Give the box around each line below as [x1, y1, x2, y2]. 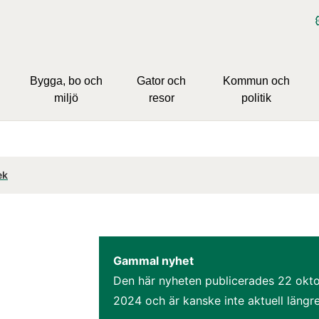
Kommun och [222, 74, 290, 87]
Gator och [137, 74, 187, 87]
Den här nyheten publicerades [113, 273, 278, 288]
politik [241, 91, 271, 104]
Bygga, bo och [30, 74, 103, 87]
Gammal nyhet [113, 253, 194, 268]
